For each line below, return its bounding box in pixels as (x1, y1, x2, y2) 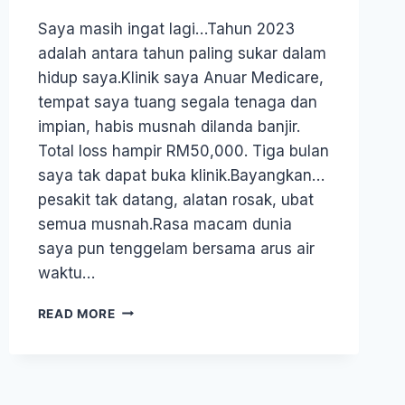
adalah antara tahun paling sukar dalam (37, 43, 326, 62)
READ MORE (37, 306, 116, 321)
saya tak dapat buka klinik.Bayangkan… (37, 165, 325, 184)
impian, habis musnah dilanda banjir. (37, 117, 300, 136)
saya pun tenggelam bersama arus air (37, 239, 315, 258)
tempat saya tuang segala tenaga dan (37, 92, 317, 111)
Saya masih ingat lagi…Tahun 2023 (37, 19, 295, 38)
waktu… (37, 263, 95, 282)
